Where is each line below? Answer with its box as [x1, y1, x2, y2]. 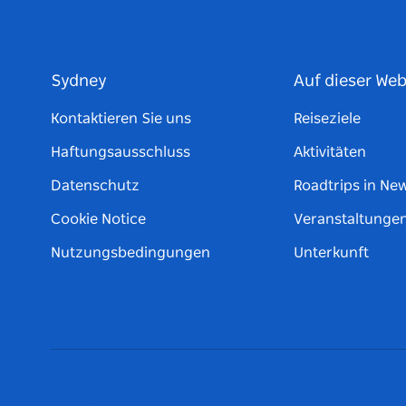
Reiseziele [294, 111, 361, 127]
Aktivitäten [294, 145, 366, 160]
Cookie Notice [51, 212, 146, 227]
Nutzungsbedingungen [51, 246, 210, 261]
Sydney [51, 73, 107, 91]
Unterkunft [294, 246, 369, 261]
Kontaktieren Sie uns [51, 111, 191, 127]
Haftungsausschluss [51, 145, 190, 160]
